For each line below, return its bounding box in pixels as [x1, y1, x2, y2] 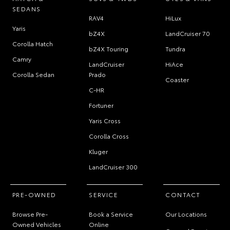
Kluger [89, 147, 108, 156]
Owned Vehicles [12, 220, 61, 228]
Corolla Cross [89, 131, 129, 140]
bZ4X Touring [89, 44, 129, 53]
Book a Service [89, 209, 133, 218]
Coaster [165, 75, 189, 84]
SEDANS [12, 4, 41, 13]
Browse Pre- [12, 209, 48, 218]
